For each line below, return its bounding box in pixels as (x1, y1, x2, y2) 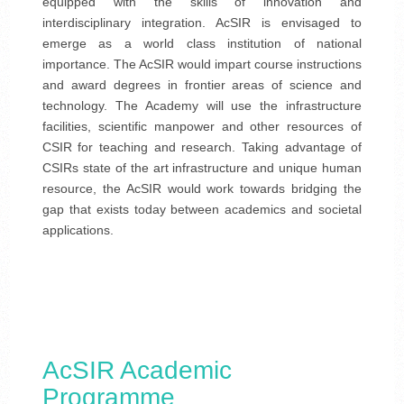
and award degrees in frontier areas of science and (41, 78, 363, 93)
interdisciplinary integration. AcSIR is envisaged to (41, 15, 363, 31)
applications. (41, 223, 114, 238)
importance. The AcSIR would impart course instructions (41, 57, 363, 72)
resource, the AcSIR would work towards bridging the (41, 181, 363, 197)
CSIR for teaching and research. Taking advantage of (41, 140, 363, 155)
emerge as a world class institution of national (41, 36, 363, 51)
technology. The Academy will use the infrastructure (41, 98, 363, 114)
